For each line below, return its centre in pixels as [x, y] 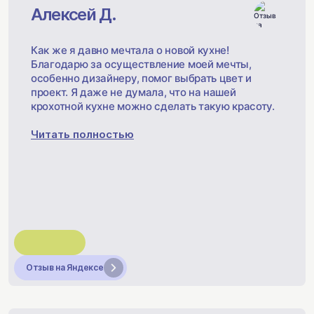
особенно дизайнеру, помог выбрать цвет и [142, 78]
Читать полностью [82, 134]
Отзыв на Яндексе [65, 267]
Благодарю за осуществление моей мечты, [141, 64]
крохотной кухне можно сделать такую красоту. [153, 106]
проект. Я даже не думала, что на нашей [134, 92]
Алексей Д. [74, 14]
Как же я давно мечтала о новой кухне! [130, 50]
